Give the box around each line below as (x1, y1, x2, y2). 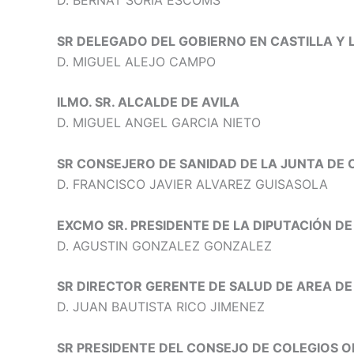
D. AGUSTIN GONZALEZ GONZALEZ (57, 237, 272, 254)
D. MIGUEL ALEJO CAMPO (57, 53, 216, 70)
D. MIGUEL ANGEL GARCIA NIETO (57, 115, 261, 131)
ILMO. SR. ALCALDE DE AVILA (57, 94, 239, 111)
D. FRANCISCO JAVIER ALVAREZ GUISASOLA (57, 175, 328, 192)
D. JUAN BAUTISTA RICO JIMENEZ (57, 299, 265, 315)
